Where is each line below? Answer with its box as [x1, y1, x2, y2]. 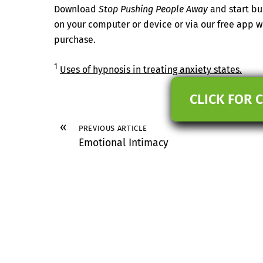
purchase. [54, 33, 96, 45]
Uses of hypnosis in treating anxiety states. [60, 64, 242, 76]
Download [54, 3, 99, 15]
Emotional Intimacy [79, 136, 168, 149]
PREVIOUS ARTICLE [79, 123, 147, 133]
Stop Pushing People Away [99, 3, 208, 15]
